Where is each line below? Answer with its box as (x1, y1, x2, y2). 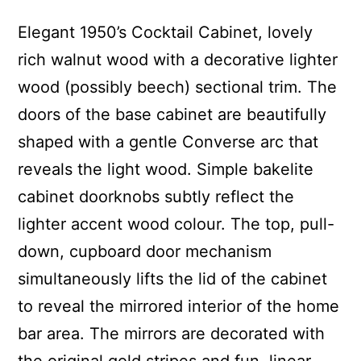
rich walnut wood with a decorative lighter (18, 50, 338, 70)
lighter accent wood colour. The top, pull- (18, 214, 335, 234)
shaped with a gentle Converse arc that (18, 132, 319, 152)
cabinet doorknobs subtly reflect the (18, 187, 295, 207)
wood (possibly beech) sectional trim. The (18, 77, 338, 98)
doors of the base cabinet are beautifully (18, 105, 327, 125)
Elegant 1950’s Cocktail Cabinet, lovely (18, 23, 313, 43)
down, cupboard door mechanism (18, 242, 272, 262)
